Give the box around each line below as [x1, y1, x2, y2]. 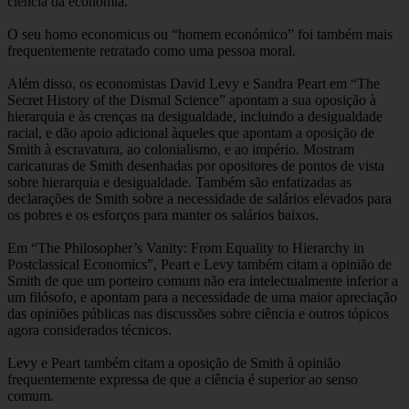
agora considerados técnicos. [7, 321, 172, 338]
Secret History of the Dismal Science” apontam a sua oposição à [7, 91, 376, 108]
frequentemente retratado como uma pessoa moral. [7, 42, 296, 58]
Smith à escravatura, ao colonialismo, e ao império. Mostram [7, 141, 354, 157]
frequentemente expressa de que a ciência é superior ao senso [7, 371, 358, 387]
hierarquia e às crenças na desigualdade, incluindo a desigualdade [7, 108, 383, 124]
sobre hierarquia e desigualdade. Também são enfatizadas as [7, 173, 351, 190]
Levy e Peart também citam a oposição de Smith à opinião [7, 354, 341, 371]
